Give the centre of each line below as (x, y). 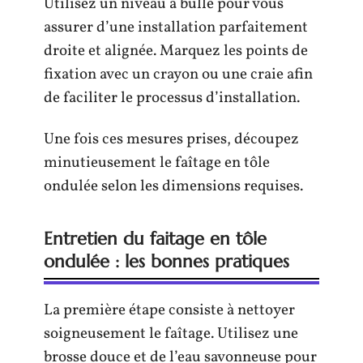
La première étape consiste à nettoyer (169, 311)
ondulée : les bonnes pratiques (167, 262)
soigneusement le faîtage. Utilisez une (171, 334)
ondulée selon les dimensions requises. (173, 187)
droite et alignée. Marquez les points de (176, 51)
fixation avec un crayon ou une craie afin (178, 74)
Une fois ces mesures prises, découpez (171, 140)
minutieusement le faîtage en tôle (157, 163)
